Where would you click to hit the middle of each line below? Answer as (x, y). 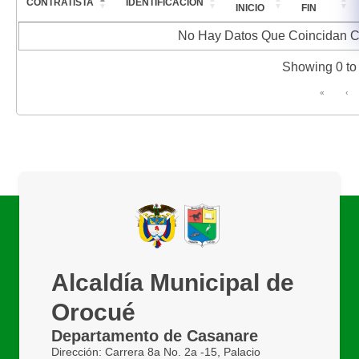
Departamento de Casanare (155, 335)
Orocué (93, 312)
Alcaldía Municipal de (173, 282)
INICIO (250, 8)
